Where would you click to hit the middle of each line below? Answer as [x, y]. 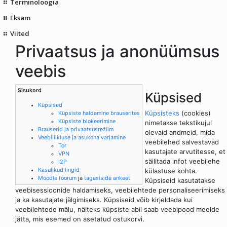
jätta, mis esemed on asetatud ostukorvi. [80, 219]
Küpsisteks [162, 113]
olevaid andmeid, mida [180, 133]
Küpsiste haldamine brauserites [99, 113]
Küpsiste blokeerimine [87, 121]
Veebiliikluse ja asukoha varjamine [82, 138]
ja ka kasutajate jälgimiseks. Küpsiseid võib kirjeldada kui [104, 200]
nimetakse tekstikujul [179, 123]
